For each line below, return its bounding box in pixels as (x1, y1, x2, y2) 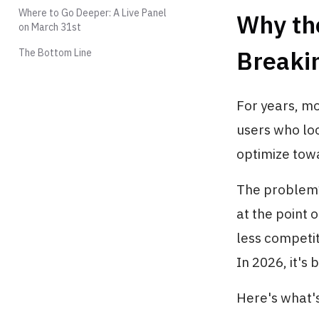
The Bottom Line (19, 46, 92, 59)
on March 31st (19, 21, 81, 33)
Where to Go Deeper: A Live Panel (19, 6, 167, 19)
